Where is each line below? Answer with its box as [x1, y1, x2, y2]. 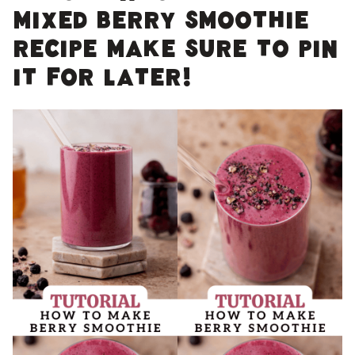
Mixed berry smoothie [13, 11, 309, 38]
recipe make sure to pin [13, 40, 338, 67]
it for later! [13, 68, 192, 95]
